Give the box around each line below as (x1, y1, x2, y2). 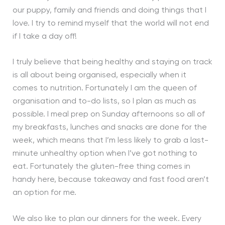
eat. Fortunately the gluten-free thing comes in (12, 163, 190, 171)
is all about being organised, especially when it (12, 71, 186, 80)
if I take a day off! (12, 32, 77, 41)
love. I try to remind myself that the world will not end (12, 19, 209, 28)
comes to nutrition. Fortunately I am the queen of (12, 84, 197, 93)
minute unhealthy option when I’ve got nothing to (12, 150, 197, 158)
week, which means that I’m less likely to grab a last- (12, 137, 208, 145)
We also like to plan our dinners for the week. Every (12, 214, 201, 223)
